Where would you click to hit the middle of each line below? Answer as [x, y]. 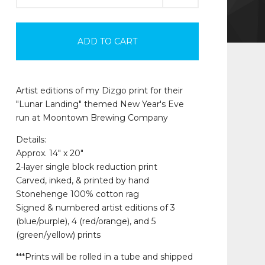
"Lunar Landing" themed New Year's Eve [100, 104]
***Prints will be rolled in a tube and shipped [104, 257]
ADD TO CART [107, 41]
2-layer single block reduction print [86, 167]
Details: [31, 140]
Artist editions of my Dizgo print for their [99, 91]
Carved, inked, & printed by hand [82, 180]
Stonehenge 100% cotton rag [77, 194]
